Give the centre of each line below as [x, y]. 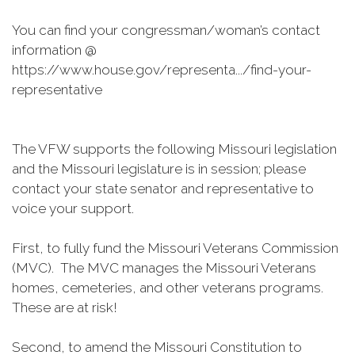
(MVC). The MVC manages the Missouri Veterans [164, 268]
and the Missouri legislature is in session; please [159, 169]
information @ [54, 50]
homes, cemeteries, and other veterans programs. [168, 288]
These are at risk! [68, 307]
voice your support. [74, 208]
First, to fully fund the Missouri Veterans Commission [175, 248]
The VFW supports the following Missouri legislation [174, 149]
